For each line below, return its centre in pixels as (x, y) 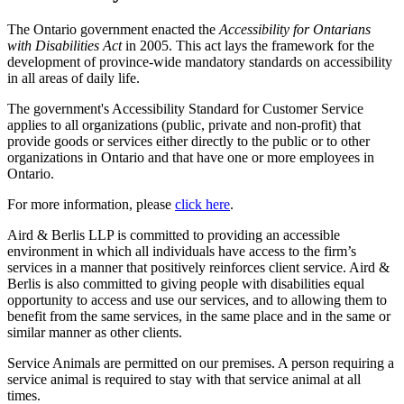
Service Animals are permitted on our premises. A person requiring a (201, 363)
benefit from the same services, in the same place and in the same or (199, 316)
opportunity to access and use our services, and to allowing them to (197, 299)
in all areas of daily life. (73, 78)
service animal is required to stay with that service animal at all (184, 379)
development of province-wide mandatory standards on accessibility (200, 61)
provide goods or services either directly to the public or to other (188, 141)
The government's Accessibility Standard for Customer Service (185, 108)
